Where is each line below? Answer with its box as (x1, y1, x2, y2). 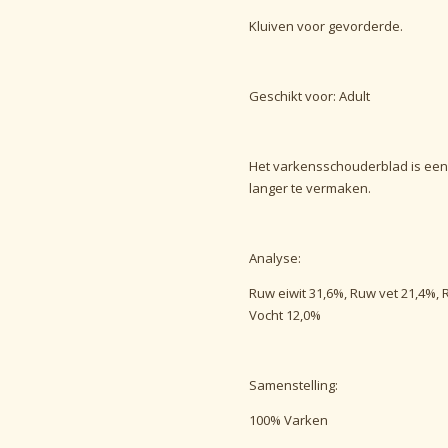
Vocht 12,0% (249, 305, 321, 324)
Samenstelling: (249, 375, 338, 394)
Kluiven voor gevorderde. (249, 16, 403, 35)
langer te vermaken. (249, 178, 371, 197)
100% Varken (249, 410, 328, 429)
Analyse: (249, 248, 301, 267)
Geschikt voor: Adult (249, 86, 370, 105)
